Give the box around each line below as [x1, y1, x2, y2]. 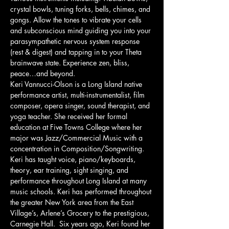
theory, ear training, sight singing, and [10, 165, 130, 175]
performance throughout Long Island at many [10, 176, 149, 186]
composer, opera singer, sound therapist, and [10, 101, 152, 110]
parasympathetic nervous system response [10, 36, 142, 46]
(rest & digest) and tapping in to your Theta [10, 47, 144, 57]
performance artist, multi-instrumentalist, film [10, 90, 147, 100]
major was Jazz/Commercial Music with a [10, 133, 145, 143]
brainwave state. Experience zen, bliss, [10, 58, 131, 67]
